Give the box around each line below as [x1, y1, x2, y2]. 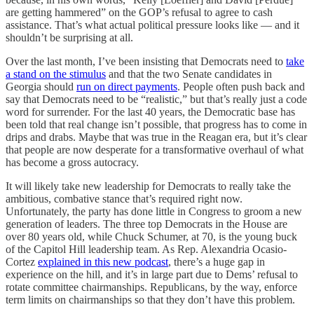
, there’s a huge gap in [168, 255, 265, 268]
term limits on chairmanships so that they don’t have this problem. [6, 293, 295, 306]
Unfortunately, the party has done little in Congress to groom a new [6, 205, 302, 217]
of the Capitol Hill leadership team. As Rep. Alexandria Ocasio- [6, 243, 287, 255]
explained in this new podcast [38, 255, 168, 268]
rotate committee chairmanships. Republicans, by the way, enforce [6, 280, 297, 293]
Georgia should [6, 80, 76, 93]
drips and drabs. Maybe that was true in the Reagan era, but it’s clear [6, 130, 307, 143]
